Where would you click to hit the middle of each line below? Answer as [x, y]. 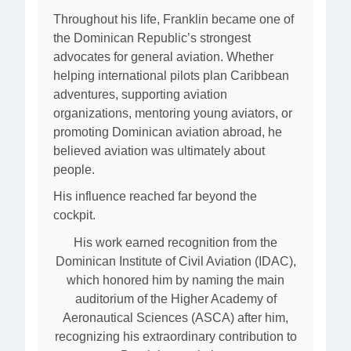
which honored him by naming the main [175, 280]
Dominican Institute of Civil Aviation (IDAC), [175, 261]
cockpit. [74, 215]
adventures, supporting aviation [140, 94]
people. [74, 169]
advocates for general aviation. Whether [163, 56]
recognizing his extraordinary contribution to [175, 336]
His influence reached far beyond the [155, 197]
